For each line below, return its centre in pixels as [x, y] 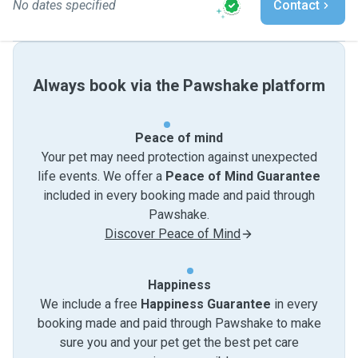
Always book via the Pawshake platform [179, 86]
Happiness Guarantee [206, 304]
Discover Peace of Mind [173, 234]
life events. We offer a [101, 176]
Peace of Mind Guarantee [243, 176]
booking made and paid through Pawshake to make [179, 323]
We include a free [90, 304]
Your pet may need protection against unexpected [179, 157]
